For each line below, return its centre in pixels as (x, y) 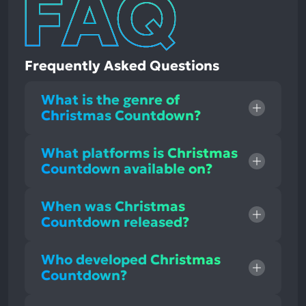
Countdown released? (115, 222)
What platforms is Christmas (139, 153)
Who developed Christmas (131, 259)
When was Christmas (113, 206)
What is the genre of (110, 99)
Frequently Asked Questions (122, 65)
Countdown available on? (127, 168)
